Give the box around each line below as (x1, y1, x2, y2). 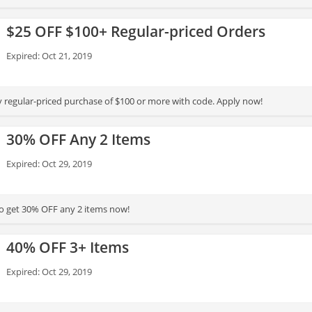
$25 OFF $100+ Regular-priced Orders (6, 22, 265, 41)
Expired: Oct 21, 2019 (6, 49, 92, 62)
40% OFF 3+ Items (6, 237, 129, 257)
